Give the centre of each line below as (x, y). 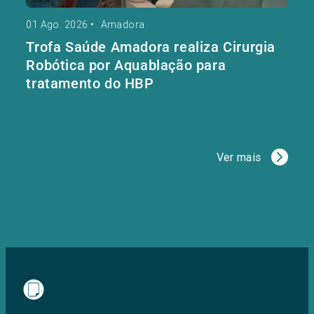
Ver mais (239, 157)
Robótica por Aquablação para (126, 65)
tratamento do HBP (90, 83)
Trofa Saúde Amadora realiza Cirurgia (151, 47)
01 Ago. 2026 (57, 24)
